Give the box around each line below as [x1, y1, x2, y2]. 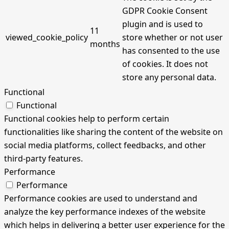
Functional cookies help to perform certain [4, 113, 169, 125]
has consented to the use [122, 45, 220, 57]
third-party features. [4, 153, 83, 165]
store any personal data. [122, 72, 216, 83]
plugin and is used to [122, 18, 203, 30]
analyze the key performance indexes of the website [4, 206, 205, 218]
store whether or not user [122, 32, 223, 43]
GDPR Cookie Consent [122, 5, 208, 17]
